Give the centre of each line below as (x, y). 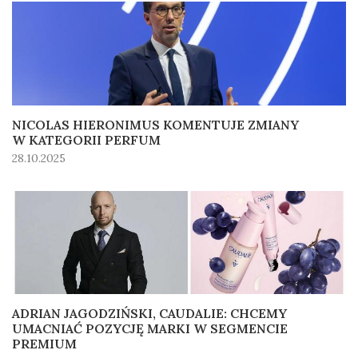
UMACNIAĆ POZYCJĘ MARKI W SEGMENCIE (150, 329)
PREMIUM (44, 344)
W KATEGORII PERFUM (86, 139)
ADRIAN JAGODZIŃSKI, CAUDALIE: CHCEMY (149, 314)
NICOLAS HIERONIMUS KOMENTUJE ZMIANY (155, 124)
